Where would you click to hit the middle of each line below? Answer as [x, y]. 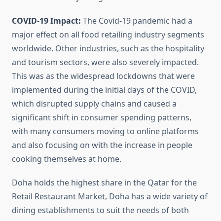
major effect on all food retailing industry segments [108, 35]
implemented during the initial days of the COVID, [104, 90]
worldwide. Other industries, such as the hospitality [108, 49]
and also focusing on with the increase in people [102, 145]
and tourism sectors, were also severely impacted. [105, 62]
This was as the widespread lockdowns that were [103, 76]
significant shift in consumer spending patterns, [102, 118]
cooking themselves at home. [67, 159]
